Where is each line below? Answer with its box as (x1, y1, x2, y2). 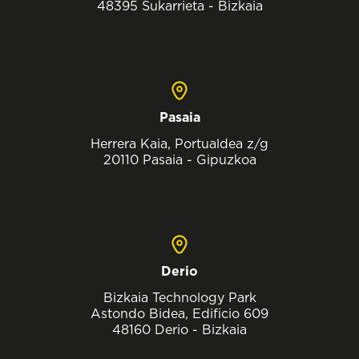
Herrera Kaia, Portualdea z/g (91, 135, 268, 152)
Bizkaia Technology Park (103, 289, 256, 306)
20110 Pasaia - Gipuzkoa (103, 151, 256, 168)
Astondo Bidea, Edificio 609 (91, 305, 268, 322)
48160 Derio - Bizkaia (112, 321, 247, 338)
